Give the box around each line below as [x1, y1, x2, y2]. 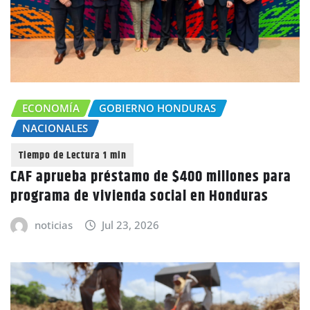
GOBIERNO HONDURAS [99, 100, 216, 115]
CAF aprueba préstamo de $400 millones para [10, 165, 291, 190]
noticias [34, 218, 73, 232]
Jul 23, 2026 [102, 218, 160, 232]
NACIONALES [22, 120, 88, 135]
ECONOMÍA [22, 100, 80, 115]
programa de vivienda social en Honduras [10, 185, 268, 209]
